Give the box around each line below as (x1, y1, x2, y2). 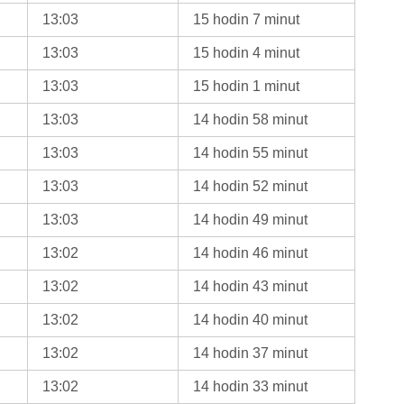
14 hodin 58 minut (193, 111, 308, 127)
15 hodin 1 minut (193, 78, 300, 94)
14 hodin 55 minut (193, 144, 308, 161)
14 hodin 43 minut (193, 278, 308, 294)
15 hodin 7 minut (193, 11, 300, 27)
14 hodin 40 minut (193, 311, 308, 327)
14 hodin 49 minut (193, 211, 308, 227)
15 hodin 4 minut (193, 44, 300, 60)
